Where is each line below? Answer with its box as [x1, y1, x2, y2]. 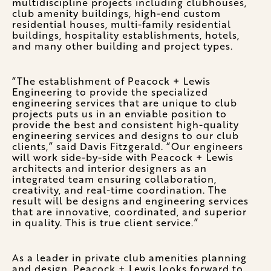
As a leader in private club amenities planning [12, 250, 247, 265]
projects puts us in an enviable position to [12, 106, 227, 121]
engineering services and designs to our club [12, 128, 239, 143]
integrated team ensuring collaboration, [12, 172, 217, 186]
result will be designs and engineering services [12, 194, 249, 208]
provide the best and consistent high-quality [12, 117, 239, 132]
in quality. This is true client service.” [12, 215, 198, 230]
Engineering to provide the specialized [12, 85, 208, 99]
